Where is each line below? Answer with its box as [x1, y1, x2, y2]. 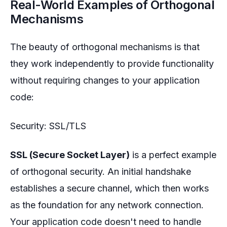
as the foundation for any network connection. [10, 200, 204, 211]
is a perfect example [130, 149, 216, 161]
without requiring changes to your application [10, 75, 200, 86]
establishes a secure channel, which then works [10, 183, 209, 194]
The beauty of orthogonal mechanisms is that [10, 42, 200, 53]
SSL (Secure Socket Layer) [10, 149, 130, 161]
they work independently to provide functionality [10, 58, 214, 69]
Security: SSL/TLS [10, 121, 86, 132]
